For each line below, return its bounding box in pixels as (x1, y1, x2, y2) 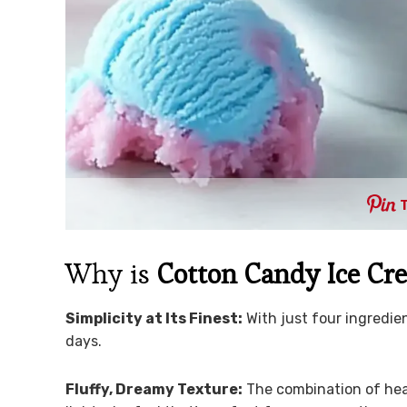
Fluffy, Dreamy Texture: (65, 381, 243, 399)
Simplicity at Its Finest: (65, 310, 243, 328)
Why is (65, 256, 156, 293)
